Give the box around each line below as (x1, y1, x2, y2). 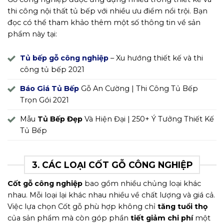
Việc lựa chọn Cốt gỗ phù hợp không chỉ (7, 202, 157, 211)
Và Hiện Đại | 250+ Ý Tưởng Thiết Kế (82, 114, 214, 124)
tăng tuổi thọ (157, 202, 207, 211)
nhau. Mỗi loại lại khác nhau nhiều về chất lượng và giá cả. (7, 190, 215, 200)
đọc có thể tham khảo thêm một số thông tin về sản (7, 17, 200, 27)
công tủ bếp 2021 (20, 65, 84, 74)
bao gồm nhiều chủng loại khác (82, 179, 201, 188)
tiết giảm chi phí (130, 213, 193, 223)
